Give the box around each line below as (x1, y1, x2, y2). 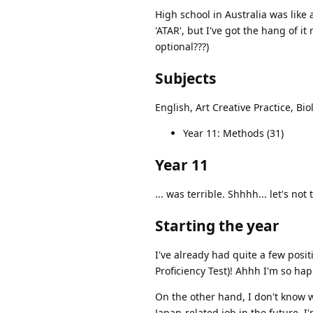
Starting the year (155, 215, 279, 235)
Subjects (155, 68, 216, 88)
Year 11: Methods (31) (183, 126, 284, 140)
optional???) (155, 39, 209, 53)
